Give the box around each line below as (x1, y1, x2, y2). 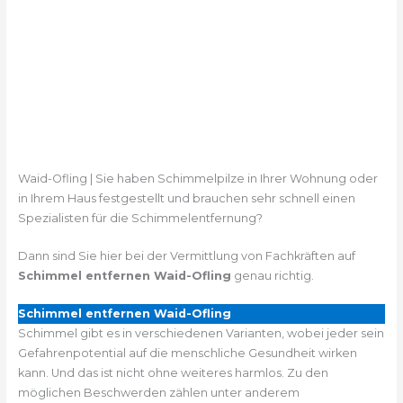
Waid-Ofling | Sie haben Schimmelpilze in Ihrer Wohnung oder (17, 171, 378, 185)
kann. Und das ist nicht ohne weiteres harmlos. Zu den (17, 366, 328, 381)
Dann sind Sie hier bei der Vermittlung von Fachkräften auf (17, 248, 355, 263)
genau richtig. (230, 268, 314, 282)
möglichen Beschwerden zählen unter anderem (17, 386, 300, 400)
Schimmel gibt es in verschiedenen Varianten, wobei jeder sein (17, 327, 384, 341)
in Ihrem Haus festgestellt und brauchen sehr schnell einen (17, 191, 355, 205)
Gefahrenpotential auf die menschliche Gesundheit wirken (17, 346, 357, 361)
